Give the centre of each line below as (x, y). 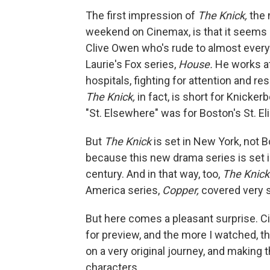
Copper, (182, 190)
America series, (124, 190)
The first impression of (142, 16)
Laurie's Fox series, (132, 64)
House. (197, 64)
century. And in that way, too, (154, 174)
